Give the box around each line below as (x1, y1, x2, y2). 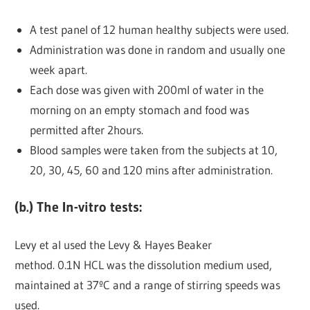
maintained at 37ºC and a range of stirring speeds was (15, 277, 281, 292)
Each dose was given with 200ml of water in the (29, 82, 264, 97)
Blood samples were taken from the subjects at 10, (29, 142, 277, 157)
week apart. (29, 62, 87, 77)
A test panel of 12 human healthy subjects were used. (29, 21, 289, 37)
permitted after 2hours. (29, 122, 143, 137)
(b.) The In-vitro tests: (15, 199, 143, 216)
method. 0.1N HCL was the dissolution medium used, (15, 257, 273, 272)
